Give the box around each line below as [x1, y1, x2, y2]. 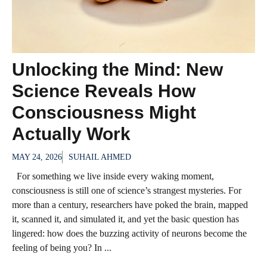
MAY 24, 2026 [12, 152, 62, 162]
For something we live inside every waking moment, [12, 170, 214, 181]
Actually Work [12, 123, 131, 144]
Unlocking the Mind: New [12, 59, 223, 79]
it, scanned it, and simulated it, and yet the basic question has [12, 213, 239, 224]
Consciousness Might [12, 102, 196, 122]
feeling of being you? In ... [12, 242, 111, 253]
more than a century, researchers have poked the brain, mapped [12, 199, 248, 210]
